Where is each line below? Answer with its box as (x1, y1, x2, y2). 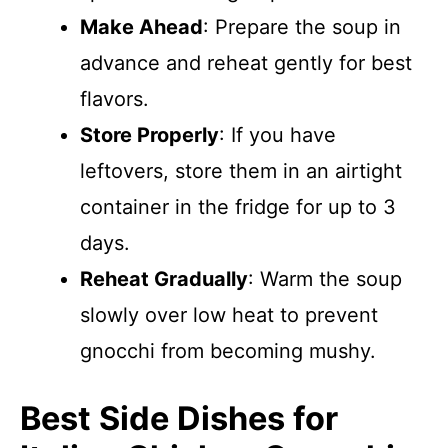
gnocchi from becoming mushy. (80, 339, 376, 363)
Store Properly (80, 123, 219, 147)
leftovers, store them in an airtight (80, 159, 402, 183)
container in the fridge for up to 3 (80, 195, 396, 219)
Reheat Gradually (80, 267, 248, 291)
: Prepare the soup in (203, 15, 401, 39)
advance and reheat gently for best (80, 51, 412, 75)
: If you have (219, 123, 336, 147)
